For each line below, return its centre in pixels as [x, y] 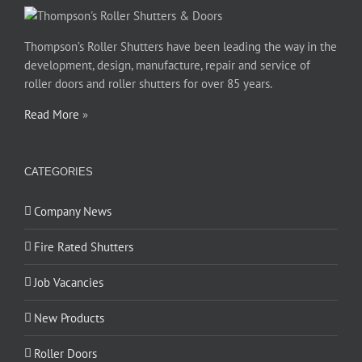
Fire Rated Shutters [84, 247]
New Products [69, 318]
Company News [73, 212]
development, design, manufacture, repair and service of [167, 65]
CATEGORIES [59, 172]
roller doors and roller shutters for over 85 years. [148, 84]
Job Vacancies [69, 283]
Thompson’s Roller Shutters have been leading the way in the [181, 47]
